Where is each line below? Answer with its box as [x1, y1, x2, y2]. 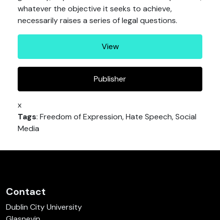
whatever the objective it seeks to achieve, [18, 3, 172, 14]
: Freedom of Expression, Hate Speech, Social [36, 111, 196, 122]
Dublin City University [6, 202, 82, 212]
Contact [6, 185, 46, 198]
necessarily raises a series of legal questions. [18, 15, 177, 26]
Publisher [94, 74, 126, 84]
